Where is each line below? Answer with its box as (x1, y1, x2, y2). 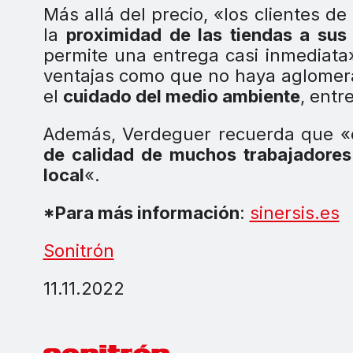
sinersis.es (249, 202, 340, 223)
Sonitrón (43, 240, 114, 261)
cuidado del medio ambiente (62, 85, 300, 106)
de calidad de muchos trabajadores (43, 143, 351, 165)
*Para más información (43, 202, 240, 223)
